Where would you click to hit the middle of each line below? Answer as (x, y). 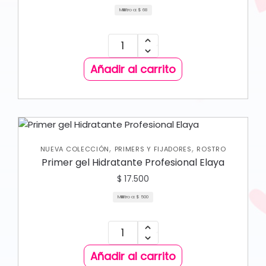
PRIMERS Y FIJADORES (153, 149)
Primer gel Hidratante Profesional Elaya (133, 162)
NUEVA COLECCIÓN (75, 149)
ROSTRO (211, 149)
